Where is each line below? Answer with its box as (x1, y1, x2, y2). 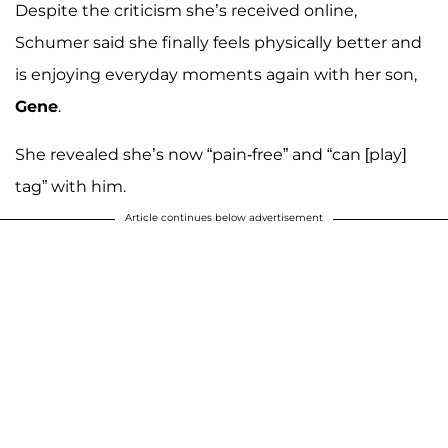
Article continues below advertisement (125, 211, 323, 225)
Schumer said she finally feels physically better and (15, 33, 422, 53)
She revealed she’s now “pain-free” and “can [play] (15, 145, 406, 165)
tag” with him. (15, 177, 126, 197)
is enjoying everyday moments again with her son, (15, 65, 417, 85)
